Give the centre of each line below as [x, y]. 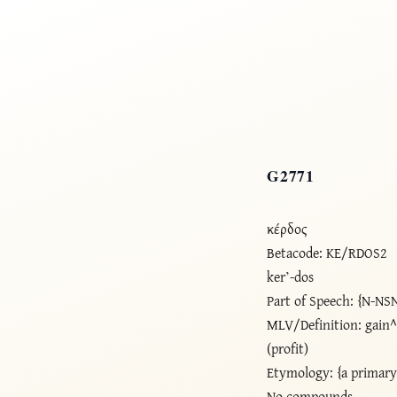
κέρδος [288, 228]
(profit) [288, 348]
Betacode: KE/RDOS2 [327, 252]
